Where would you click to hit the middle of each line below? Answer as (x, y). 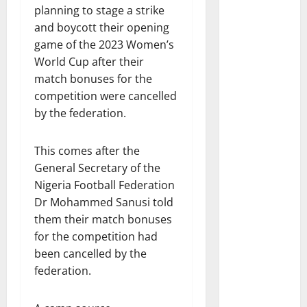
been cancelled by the (90, 254)
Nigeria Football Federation (105, 185)
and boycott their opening (102, 27)
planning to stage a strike (99, 10)
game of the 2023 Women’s (104, 45)
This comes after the (87, 151)
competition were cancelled (106, 96)
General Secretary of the (97, 168)
